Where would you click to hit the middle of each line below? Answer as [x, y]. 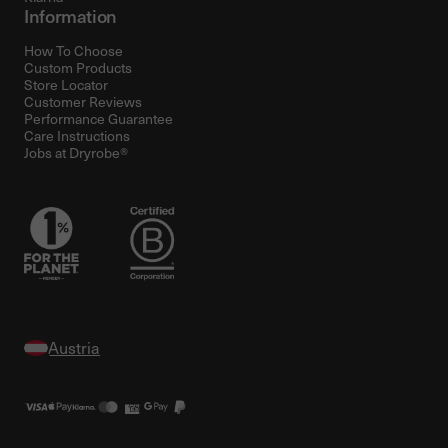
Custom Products [78, 67]
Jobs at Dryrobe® [76, 152]
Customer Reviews [83, 101]
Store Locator [66, 84]
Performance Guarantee [98, 118]
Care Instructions [77, 135]
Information [71, 15]
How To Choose [73, 50]
